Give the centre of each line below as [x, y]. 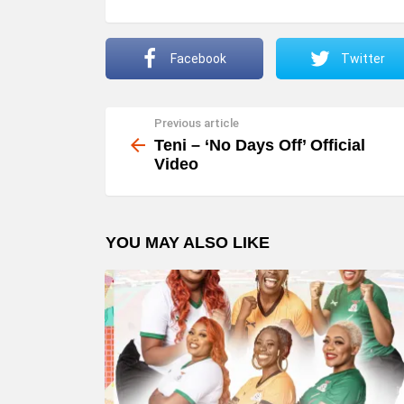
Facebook [198, 58]
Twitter [363, 58]
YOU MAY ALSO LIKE [188, 243]
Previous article [197, 123]
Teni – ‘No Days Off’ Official [260, 146]
